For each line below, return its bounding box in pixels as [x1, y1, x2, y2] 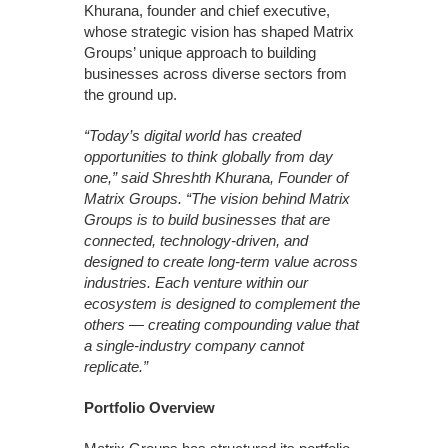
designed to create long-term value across [84, 252, 358, 270]
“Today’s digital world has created [84, 126, 301, 144]
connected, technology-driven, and [84, 231, 308, 249]
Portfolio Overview [84, 398, 215, 416]
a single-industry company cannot [84, 336, 304, 354]
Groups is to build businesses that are [84, 210, 330, 228]
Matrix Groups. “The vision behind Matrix [84, 189, 350, 207]
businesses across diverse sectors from [84, 64, 347, 82]
